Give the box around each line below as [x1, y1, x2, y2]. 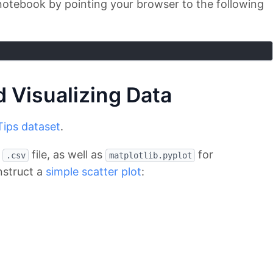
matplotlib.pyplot [108, 151, 192, 161]
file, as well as [29, 148, 105, 161]
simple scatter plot [46, 165, 141, 179]
